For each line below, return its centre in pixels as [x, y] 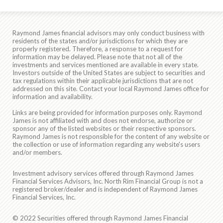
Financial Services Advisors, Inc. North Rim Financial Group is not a [108, 181]
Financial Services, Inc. [44, 197]
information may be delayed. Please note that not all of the [97, 57]
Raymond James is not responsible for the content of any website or [111, 137]
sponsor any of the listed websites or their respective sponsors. [104, 129]
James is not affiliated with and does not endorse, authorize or [103, 121]
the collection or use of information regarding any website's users [106, 145]
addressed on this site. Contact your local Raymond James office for [111, 89]
